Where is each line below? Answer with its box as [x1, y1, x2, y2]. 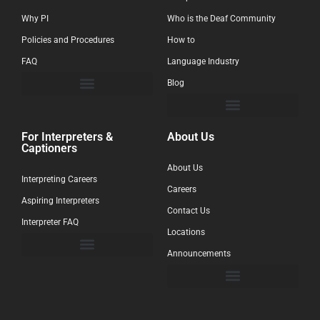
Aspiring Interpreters [21, 195, 99, 206]
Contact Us [167, 205, 210, 216]
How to [167, 34, 195, 45]
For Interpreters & [21, 129, 113, 144]
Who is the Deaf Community [167, 13, 276, 24]
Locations [167, 226, 205, 237]
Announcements [167, 248, 231, 259]
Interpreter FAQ [21, 216, 79, 227]
